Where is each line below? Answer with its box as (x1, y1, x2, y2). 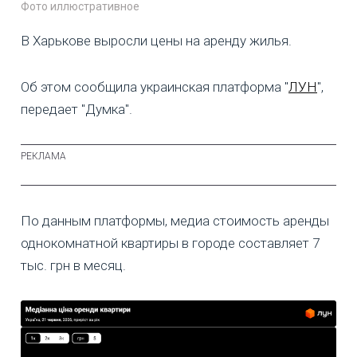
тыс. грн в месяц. (21, 257, 126, 274)
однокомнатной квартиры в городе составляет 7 (21, 235, 320, 252)
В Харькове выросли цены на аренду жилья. (21, 33, 292, 49)
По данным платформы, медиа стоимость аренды (21, 213, 329, 229)
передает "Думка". (21, 101, 132, 118)
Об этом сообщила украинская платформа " (21, 79, 288, 96)
